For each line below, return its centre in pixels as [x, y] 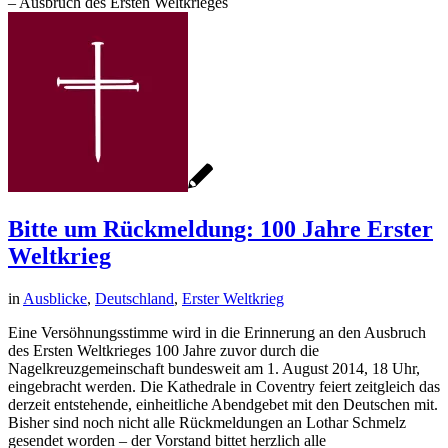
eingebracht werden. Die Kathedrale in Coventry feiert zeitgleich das [224, 386]
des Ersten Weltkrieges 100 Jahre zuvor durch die [163, 350]
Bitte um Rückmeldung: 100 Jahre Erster [220, 228]
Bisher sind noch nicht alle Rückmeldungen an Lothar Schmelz [207, 422]
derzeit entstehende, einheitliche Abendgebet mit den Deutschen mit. [223, 404]
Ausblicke [55, 298]
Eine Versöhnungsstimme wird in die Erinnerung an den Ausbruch [217, 332]
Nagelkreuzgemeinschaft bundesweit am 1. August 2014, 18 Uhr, [214, 368]
